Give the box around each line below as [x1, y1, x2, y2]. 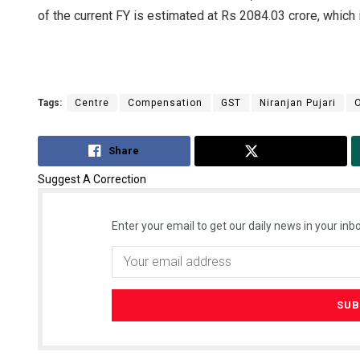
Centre [75, 97, 109, 109]
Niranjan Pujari [260, 97, 336, 109]
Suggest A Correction [38, 172, 146, 186]
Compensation [128, 97, 202, 109]
